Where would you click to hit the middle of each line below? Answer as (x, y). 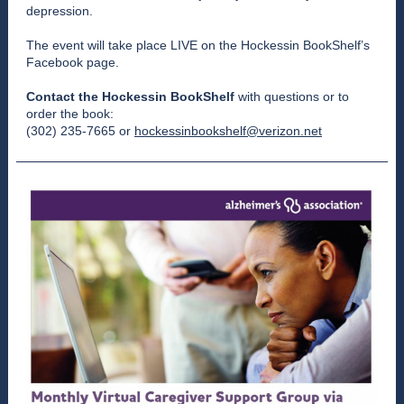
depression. (60, 11)
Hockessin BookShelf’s (305, 45)
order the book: (70, 114)
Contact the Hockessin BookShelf (130, 96)
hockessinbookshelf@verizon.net (228, 131)
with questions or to (292, 96)
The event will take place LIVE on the (133, 45)
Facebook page (71, 62)
